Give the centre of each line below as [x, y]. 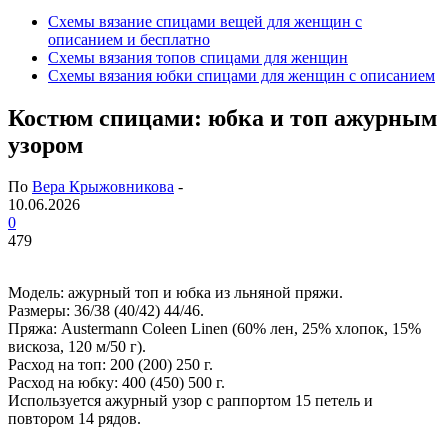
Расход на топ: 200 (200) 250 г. [110, 365]
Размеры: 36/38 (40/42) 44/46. [106, 311]
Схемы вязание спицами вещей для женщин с [205, 21]
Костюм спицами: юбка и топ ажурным [222, 117]
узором [45, 144]
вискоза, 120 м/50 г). [77, 347]
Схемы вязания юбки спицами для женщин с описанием [241, 75]
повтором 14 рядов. [74, 419]
